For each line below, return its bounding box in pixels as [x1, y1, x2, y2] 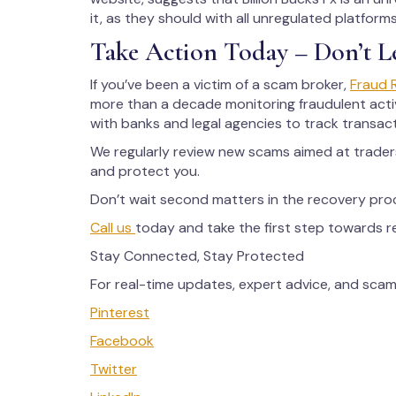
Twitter [90, 360, 137, 378]
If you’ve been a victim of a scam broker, [90, 75, 350, 94]
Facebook [90, 331, 154, 350]
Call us [90, 218, 135, 237]
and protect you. [90, 162, 200, 180]
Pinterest [90, 303, 149, 322]
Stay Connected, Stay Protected [90, 247, 304, 265]
